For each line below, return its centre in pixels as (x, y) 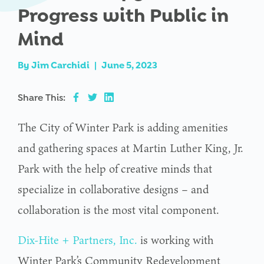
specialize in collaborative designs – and (113, 189)
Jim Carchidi (60, 65)
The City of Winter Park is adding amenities (123, 128)
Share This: (42, 98)
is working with (176, 240)
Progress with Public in (123, 16)
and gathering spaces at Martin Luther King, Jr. (131, 148)
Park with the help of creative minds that (115, 169)
